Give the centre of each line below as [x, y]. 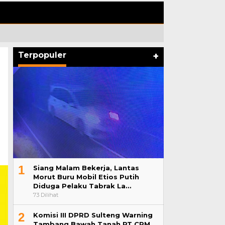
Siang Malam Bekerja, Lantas [86, 168]
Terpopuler [42, 55]
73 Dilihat [45, 195]
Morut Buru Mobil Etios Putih [86, 177]
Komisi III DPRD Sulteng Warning [93, 215]
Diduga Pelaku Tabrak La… [82, 186]
